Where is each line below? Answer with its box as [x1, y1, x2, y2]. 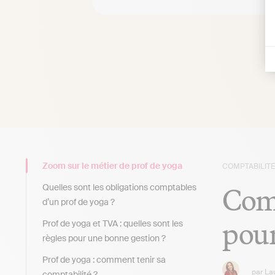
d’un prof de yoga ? [42, 196, 115, 207]
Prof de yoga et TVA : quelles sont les [42, 217, 183, 229]
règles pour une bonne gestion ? [42, 232, 166, 244]
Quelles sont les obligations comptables [42, 181, 196, 193]
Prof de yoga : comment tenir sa [42, 254, 166, 265]
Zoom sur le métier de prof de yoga [42, 160, 182, 171]
